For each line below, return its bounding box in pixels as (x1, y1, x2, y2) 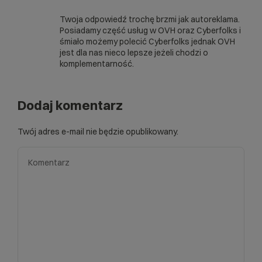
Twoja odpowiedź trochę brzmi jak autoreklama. (60, 13, 240, 25)
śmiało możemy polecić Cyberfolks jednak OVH (60, 36, 235, 47)
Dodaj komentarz (18, 96, 123, 113)
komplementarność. (60, 58, 134, 69)
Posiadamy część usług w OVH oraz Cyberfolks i (60, 25, 241, 36)
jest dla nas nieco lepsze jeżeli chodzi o (60, 47, 208, 58)
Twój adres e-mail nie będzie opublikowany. (18, 126, 178, 137)
